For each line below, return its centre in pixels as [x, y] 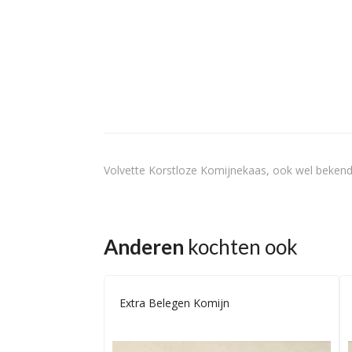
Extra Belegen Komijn [174, 303]
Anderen [144, 247]
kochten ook [241, 247]
